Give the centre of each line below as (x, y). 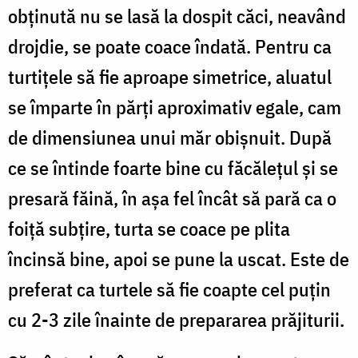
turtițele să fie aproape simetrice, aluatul (170, 76)
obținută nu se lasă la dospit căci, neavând (177, 16)
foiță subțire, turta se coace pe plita (149, 228)
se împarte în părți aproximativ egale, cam (175, 107)
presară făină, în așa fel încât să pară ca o (172, 198)
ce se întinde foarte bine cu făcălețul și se (173, 167)
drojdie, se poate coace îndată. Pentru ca (170, 46)
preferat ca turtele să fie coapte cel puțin (169, 289)
